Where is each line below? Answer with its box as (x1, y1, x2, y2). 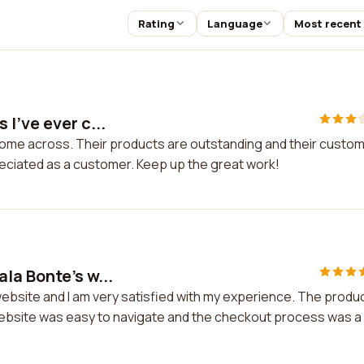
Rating (137, 16, 175, 31)
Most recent (294, 16, 362, 31)
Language (206, 16, 262, 31)
